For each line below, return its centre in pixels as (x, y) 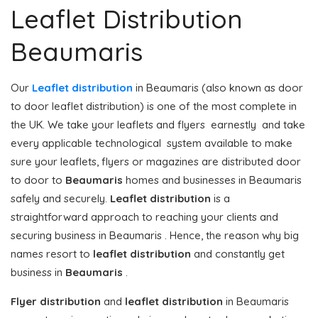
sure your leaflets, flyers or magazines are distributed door (156, 161)
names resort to (52, 253)
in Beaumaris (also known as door (218, 87)
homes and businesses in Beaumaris (212, 180)
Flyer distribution (56, 301)
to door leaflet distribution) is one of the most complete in (154, 106)
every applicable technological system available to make (152, 143)
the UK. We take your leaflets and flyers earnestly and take (158, 124)
